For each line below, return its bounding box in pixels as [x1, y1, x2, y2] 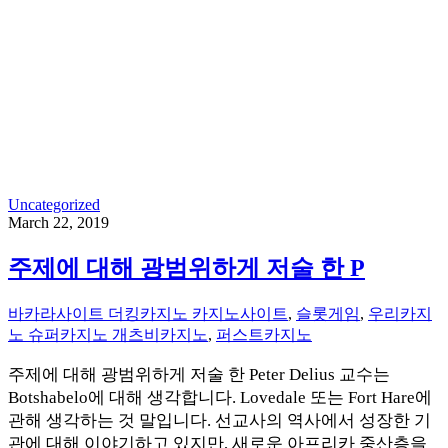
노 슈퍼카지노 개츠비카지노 [8, 325, 208, 343]
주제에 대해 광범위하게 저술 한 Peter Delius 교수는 [8, 364, 390, 384]
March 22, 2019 [8, 213, 109, 231]
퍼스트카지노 [216, 325, 312, 343]
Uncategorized [8, 195, 100, 213]
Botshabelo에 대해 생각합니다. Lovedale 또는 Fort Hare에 [8, 387, 432, 407]
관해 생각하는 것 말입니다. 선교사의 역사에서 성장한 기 [8, 410, 431, 430]
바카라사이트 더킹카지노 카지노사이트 [8, 304, 288, 322]
